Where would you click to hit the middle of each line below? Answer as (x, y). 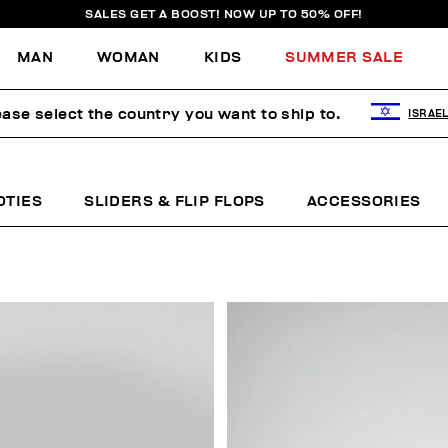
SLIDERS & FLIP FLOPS (174, 201)
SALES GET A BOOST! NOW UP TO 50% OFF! (224, 14)
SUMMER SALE (344, 57)
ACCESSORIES (363, 201)
